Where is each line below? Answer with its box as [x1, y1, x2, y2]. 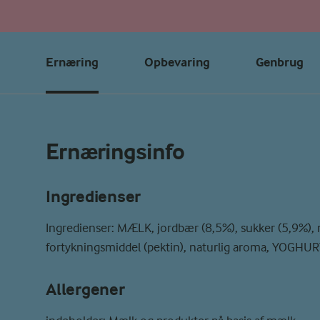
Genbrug [256, 55, 304, 70]
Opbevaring [144, 55, 210, 70]
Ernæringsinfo [46, 139, 185, 165]
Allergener [46, 279, 125, 299]
